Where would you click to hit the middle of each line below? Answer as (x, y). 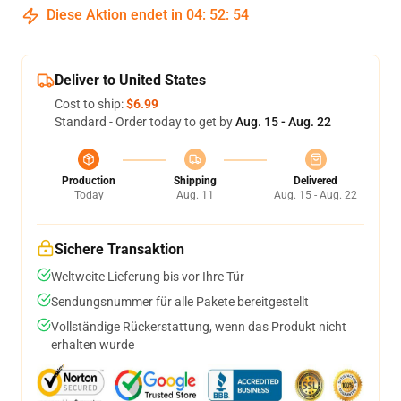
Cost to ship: (90, 103)
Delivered (316, 180)
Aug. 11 (195, 195)
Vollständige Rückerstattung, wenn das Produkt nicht (199, 326)
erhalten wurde (93, 344)
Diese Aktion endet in (115, 14)
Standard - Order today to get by (145, 121)
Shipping (195, 180)
